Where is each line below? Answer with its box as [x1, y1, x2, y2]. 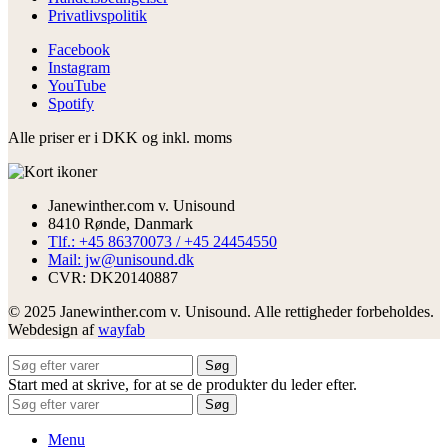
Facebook [48, 40, 110, 58]
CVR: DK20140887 [48, 268, 178, 286]
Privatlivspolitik [48, 6, 147, 24]
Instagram [48, 58, 110, 76]
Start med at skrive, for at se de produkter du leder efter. [8, 375, 357, 393]
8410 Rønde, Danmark [48, 214, 193, 232]
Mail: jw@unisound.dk [48, 250, 194, 268]
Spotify [48, 94, 94, 112]
